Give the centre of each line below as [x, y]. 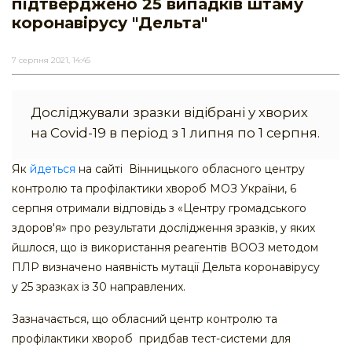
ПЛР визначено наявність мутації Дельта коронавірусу [166, 268]
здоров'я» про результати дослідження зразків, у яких [163, 228]
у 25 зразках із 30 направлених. [99, 287]
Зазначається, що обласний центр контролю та [145, 319]
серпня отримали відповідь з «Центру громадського [159, 209]
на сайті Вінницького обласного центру [190, 169]
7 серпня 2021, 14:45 [51, 60]
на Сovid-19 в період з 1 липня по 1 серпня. [175, 133]
